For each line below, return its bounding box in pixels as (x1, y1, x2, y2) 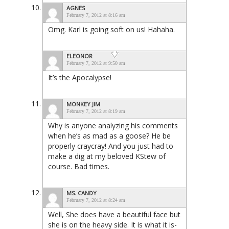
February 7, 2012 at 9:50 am (66, 60, 125, 66)
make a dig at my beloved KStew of (48, 151, 166, 161)
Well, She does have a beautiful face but (48, 209, 180, 219)
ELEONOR (66, 52, 93, 60)
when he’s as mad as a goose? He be (48, 130, 171, 141)
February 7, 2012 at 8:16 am (66, 12, 125, 18)
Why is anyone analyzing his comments (48, 120, 178, 130)
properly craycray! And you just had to (48, 141, 173, 151)
